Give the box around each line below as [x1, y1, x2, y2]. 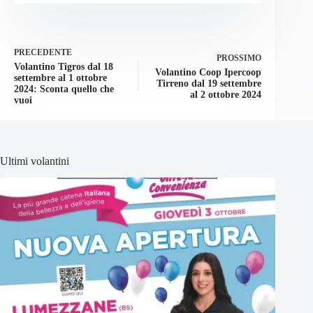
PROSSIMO [217, 52, 262, 63]
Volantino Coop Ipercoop [155, 66, 262, 78]
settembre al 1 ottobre [14, 72, 107, 83]
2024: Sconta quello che [14, 83, 114, 94]
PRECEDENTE [14, 47, 72, 57]
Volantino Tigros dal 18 [14, 61, 113, 72]
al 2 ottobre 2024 [190, 89, 262, 100]
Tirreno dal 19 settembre [156, 78, 262, 89]
